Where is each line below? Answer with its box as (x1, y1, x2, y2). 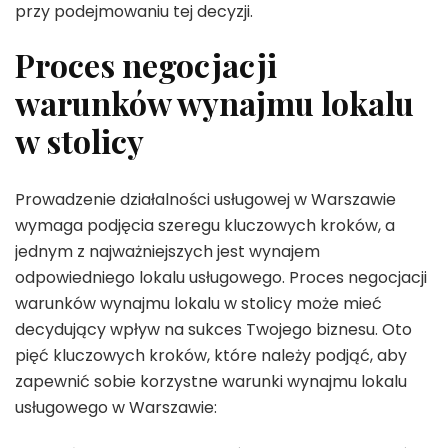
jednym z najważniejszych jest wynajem (15, 239, 320, 263)
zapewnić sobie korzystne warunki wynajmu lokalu (15, 369, 407, 393)
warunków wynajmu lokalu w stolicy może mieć (15, 291, 382, 315)
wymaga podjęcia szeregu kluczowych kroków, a (15, 213, 395, 237)
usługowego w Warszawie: (15, 395, 217, 419)
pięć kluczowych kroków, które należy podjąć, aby (15, 343, 407, 367)
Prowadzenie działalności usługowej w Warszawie (15, 187, 396, 211)
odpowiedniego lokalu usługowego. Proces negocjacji (15, 265, 427, 289)
